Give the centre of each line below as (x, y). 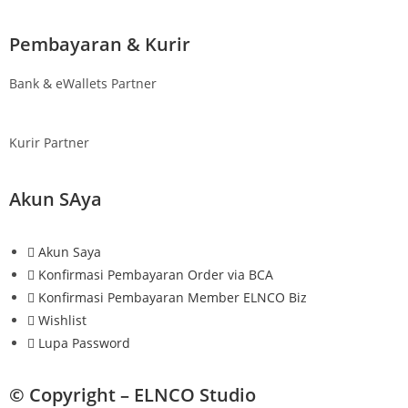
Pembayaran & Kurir (100, 45)
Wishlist (62, 321)
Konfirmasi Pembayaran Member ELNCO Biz (173, 298)
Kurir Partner (49, 143)
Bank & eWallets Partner (83, 84)
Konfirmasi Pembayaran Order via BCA (156, 275)
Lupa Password (84, 343)
